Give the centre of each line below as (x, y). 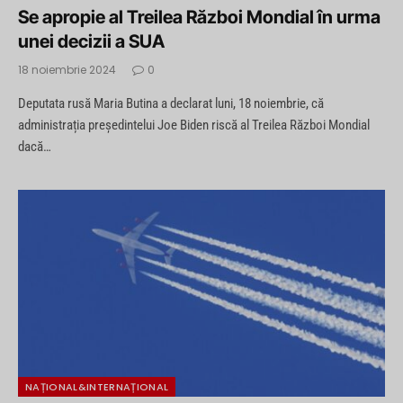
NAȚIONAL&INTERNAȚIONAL (97, 386)
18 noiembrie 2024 (67, 70)
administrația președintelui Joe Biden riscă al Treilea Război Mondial (194, 125)
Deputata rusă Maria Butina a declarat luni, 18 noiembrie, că (171, 104)
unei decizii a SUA (91, 42)
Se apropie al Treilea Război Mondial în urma (199, 18)
